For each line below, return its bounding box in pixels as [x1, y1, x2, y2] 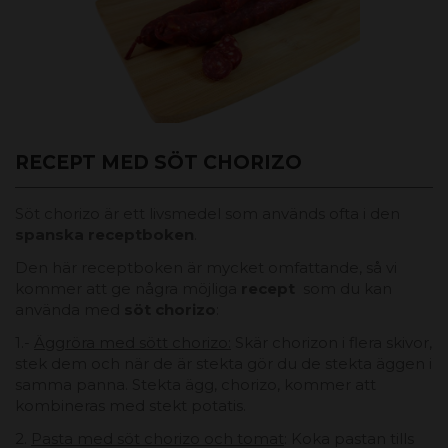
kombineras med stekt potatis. [15, 396, 246, 416]
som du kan [295, 279, 392, 299]
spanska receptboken [15, 225, 194, 245]
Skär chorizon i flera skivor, [231, 333, 432, 353]
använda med [15, 300, 124, 320]
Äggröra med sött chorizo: [34, 333, 231, 353]
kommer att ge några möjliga [15, 279, 241, 299]
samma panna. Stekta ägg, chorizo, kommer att [15, 375, 376, 395]
